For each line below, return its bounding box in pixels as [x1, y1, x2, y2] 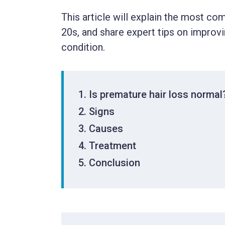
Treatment [89, 140, 136, 152]
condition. [61, 41, 105, 54]
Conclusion [89, 157, 140, 169]
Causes [89, 123, 123, 135]
